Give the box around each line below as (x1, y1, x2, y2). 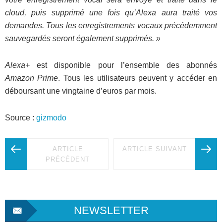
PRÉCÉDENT (46, 155, 90, 163)
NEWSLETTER (73, 204, 149, 217)
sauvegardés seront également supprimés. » (5, 34, 161, 43)
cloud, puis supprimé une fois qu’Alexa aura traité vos (5, 8, 217, 17)
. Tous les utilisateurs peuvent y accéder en (58, 73, 217, 82)
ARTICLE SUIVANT (122, 145, 187, 153)
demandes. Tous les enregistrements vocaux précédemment (5, 21, 217, 30)
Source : (5, 113, 36, 122)
